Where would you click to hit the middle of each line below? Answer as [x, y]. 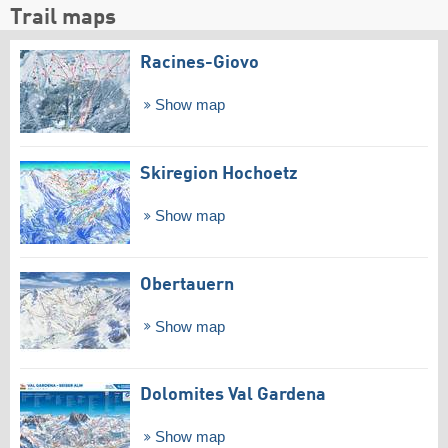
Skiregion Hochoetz [219, 173]
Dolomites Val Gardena [233, 395]
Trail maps [63, 18]
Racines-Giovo [199, 63]
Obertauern [187, 284]
